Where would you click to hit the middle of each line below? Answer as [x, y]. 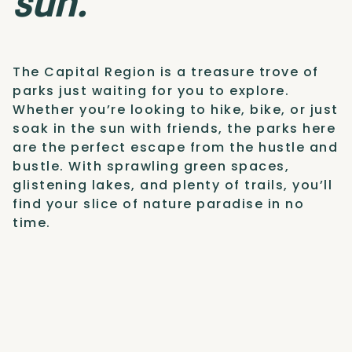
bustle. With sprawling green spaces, [151, 166]
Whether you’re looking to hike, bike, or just [176, 109]
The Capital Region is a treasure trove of [166, 71]
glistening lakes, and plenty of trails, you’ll [172, 185]
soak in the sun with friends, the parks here [174, 128]
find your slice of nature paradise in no [158, 203]
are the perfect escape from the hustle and [175, 147]
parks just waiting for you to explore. [151, 90]
